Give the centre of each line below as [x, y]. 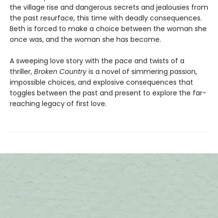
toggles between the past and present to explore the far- [108, 93]
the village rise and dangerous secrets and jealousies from [109, 8]
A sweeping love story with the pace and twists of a [97, 61]
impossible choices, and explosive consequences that [101, 82]
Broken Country [60, 72]
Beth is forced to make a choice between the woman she [108, 29]
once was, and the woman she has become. [85, 40]
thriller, [22, 72]
